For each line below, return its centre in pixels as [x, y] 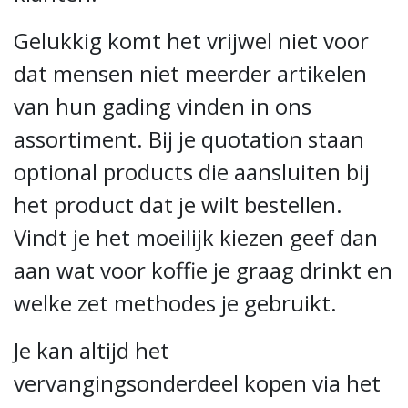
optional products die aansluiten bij [192, 172]
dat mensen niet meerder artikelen [190, 73]
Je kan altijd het [92, 350]
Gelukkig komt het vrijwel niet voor [191, 41]
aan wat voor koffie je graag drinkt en [203, 270]
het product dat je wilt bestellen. [178, 204]
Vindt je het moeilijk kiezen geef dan [196, 237]
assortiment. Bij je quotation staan [189, 139]
